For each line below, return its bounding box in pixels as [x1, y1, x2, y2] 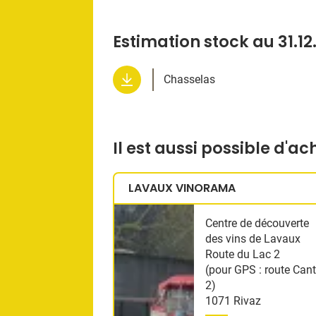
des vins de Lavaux [205, 232, 301, 246]
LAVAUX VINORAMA [128, 180, 236, 197]
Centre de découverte [205, 217, 310, 231]
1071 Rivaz [205, 294, 262, 308]
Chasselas [164, 72, 215, 86]
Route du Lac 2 [205, 248, 281, 262]
